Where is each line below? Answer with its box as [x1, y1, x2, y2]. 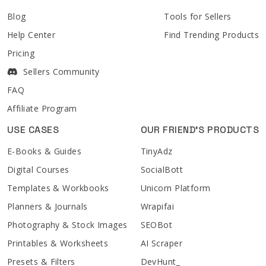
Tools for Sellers [164, 10, 232, 22]
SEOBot [140, 218, 173, 230]
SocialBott [140, 163, 183, 175]
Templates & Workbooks [7, 182, 109, 194]
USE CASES [7, 123, 59, 136]
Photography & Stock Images [7, 218, 128, 230]
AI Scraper [140, 237, 183, 249]
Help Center [7, 28, 55, 40]
